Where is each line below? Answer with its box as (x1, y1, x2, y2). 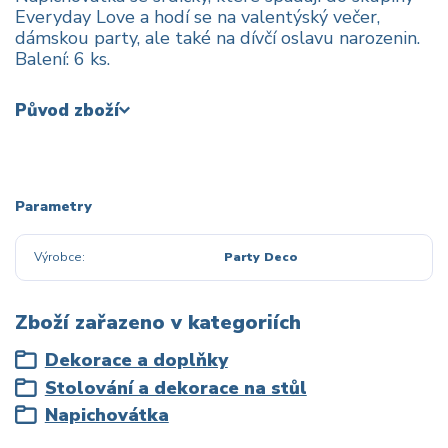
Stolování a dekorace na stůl (44, 375, 307, 400)
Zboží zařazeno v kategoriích (15, 308, 301, 336)
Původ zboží (15, 98, 119, 123)
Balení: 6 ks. (15, 46, 110, 71)
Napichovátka (44, 403, 169, 428)
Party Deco (223, 249, 298, 266)
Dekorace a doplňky (44, 348, 228, 373)
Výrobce (33, 249, 82, 266)
